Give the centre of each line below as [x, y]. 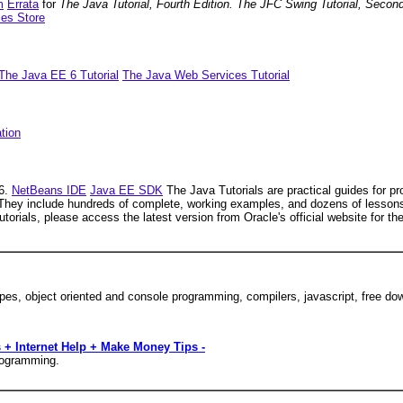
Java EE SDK [126, 190]
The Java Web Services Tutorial [206, 75]
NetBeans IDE [49, 190]
